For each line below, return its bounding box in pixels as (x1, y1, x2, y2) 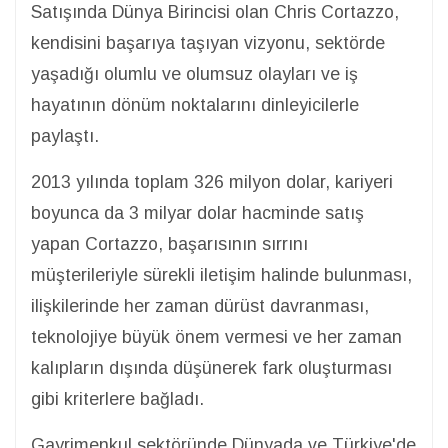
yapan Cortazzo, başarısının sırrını (31, 233, 308, 254)
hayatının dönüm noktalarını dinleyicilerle (31, 94, 359, 115)
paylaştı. (31, 125, 104, 146)
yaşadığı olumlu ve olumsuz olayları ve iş (31, 63, 358, 84)
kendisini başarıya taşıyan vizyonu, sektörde (31, 32, 385, 53)
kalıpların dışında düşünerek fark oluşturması (31, 357, 392, 378)
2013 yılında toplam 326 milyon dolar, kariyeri (31, 171, 393, 192)
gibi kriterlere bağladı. (31, 388, 209, 409)
